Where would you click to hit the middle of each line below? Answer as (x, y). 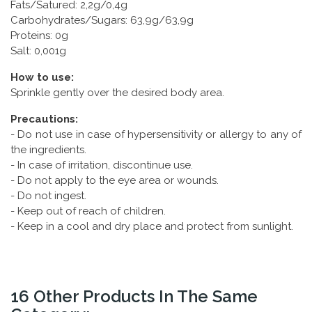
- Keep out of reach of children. (88, 211)
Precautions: (44, 119)
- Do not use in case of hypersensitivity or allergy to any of (156, 134)
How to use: (42, 77)
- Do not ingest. (48, 195)
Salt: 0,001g (38, 50)
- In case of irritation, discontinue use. (102, 165)
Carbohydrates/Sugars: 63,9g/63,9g (102, 20)
